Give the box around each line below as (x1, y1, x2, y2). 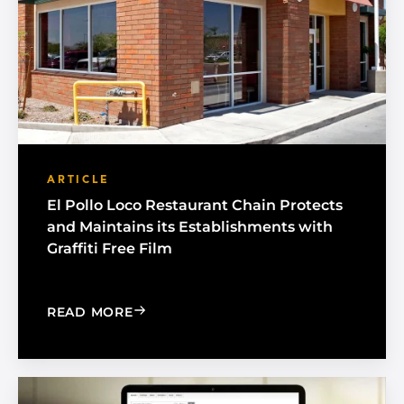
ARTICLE (47, 175, 110, 187)
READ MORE (47, 304, 133, 321)
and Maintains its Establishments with (47, 218, 333, 236)
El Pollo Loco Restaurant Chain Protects (47, 197, 343, 215)
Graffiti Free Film (47, 240, 172, 258)
